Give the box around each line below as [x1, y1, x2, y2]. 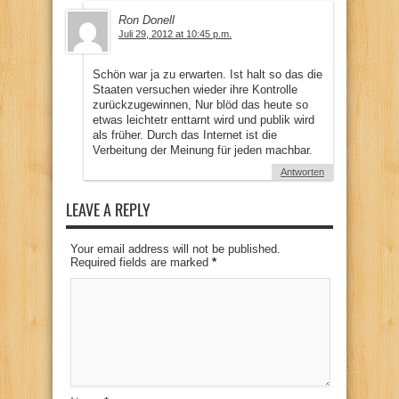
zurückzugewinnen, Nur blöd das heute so [93, 97, 308, 111]
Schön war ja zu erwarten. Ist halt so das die [93, 67, 322, 81]
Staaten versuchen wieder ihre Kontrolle [93, 82, 297, 96]
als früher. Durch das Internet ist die [93, 127, 277, 142]
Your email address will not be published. [70, 241, 281, 256]
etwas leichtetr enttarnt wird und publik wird [93, 112, 314, 126]
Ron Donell [118, 12, 175, 27]
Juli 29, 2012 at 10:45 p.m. [118, 28, 232, 39]
